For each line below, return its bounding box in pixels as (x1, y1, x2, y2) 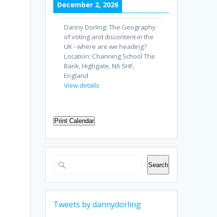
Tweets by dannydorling (53, 199, 141, 210)
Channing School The (92, 52, 155, 61)
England (64, 71, 89, 80)
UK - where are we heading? (64, 42, 147, 51)
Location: (64, 52, 93, 61)
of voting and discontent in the (64, 32, 154, 42)
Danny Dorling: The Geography (64, 23, 156, 32)
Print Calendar (54, 117, 94, 125)
